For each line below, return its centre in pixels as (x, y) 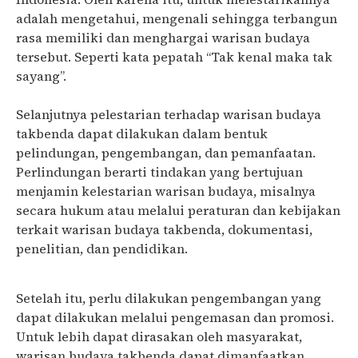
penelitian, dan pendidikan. (102, 248)
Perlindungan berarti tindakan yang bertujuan (159, 171)
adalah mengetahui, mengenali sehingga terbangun (177, 18)
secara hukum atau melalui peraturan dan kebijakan (178, 210)
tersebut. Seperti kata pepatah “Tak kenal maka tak (174, 56)
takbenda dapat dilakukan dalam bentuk (142, 133)
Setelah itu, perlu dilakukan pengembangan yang (169, 298)
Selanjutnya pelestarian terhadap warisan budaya (169, 114)
